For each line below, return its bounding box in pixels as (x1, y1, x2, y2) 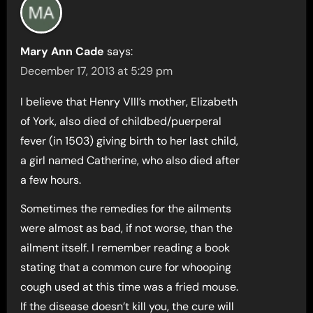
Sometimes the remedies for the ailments (20, 201, 232, 217)
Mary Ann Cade (20, 44, 105, 59)
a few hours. (20, 173, 82, 188)
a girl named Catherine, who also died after (20, 153, 240, 168)
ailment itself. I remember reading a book (20, 240, 231, 256)
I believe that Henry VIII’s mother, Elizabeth (20, 94, 238, 110)
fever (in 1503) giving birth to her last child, (20, 133, 239, 149)
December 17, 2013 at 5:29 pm (20, 64, 173, 79)
